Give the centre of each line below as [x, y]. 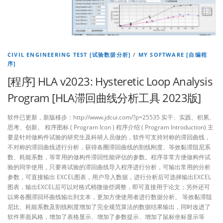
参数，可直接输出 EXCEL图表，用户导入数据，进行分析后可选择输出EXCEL [109, 177]
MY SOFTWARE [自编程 [173, 55]
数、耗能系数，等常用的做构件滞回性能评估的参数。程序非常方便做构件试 [109, 157]
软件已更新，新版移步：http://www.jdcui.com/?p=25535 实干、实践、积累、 [111, 117]
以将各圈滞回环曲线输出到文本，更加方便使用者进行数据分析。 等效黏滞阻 [110, 197]
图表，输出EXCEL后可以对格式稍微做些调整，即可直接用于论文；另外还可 [109, 187]
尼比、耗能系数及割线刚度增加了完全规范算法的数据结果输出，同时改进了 [109, 207]
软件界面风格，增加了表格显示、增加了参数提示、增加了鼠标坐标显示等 [106, 217]
